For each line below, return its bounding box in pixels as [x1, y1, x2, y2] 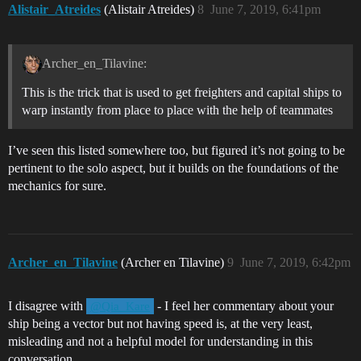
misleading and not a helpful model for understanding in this [8, 334, 313, 348]
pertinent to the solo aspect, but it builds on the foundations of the [8, 160, 338, 175]
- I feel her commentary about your [154, 298, 334, 313]
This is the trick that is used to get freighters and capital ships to [22, 85, 342, 99]
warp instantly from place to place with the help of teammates [22, 102, 333, 117]
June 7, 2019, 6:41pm [210, 2, 321, 16]
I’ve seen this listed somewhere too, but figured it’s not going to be [8, 143, 345, 157]
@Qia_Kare [90, 299, 151, 313]
